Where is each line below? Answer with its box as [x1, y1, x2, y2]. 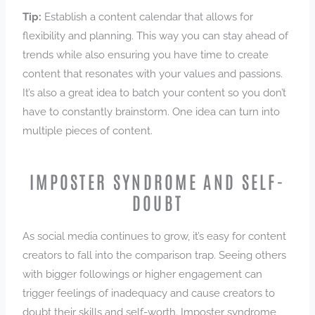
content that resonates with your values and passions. [22, 67, 283, 79]
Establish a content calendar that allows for [41, 10, 254, 22]
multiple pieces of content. [22, 124, 156, 136]
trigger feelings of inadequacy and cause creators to [22, 286, 276, 299]
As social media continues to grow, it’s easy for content [22, 229, 287, 242]
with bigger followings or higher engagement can [22, 267, 263, 280]
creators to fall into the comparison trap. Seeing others [22, 248, 287, 261]
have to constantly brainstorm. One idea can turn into [22, 105, 281, 117]
